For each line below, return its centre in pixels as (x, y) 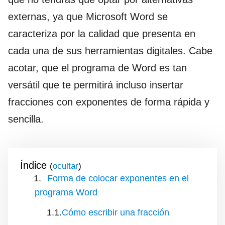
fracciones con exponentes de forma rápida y (109, 102)
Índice (33, 165)
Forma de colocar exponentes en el (118, 179)
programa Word (66, 193)
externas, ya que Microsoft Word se (88, 17)
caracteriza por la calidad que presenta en (102, 34)
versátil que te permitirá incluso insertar (96, 85)
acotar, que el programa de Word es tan (97, 68)
